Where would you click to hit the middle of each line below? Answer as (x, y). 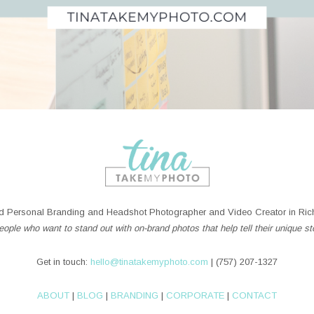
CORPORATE (195, 296)
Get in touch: (63, 262)
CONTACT (254, 296)
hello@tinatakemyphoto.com (149, 262)
